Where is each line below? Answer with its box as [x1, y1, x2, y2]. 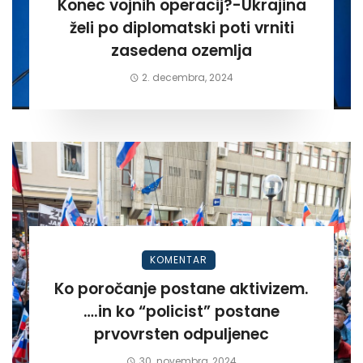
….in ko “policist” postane [83, 301, 215, 323]
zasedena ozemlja [111, 40, 252, 62]
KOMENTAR [149, 253, 207, 267]
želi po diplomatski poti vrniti [69, 17, 294, 40]
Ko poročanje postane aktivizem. [54, 278, 309, 301]
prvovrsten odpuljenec [94, 323, 269, 346]
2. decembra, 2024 [142, 70, 234, 85]
